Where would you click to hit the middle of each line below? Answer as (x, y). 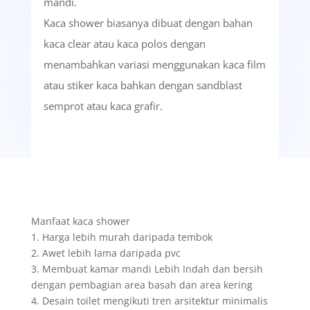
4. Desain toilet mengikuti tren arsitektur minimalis (149, 301)
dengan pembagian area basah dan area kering (142, 285)
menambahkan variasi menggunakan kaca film (154, 65)
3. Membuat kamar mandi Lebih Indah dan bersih (147, 269)
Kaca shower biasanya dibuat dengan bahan (148, 23)
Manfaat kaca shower (80, 221)
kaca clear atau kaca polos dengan (124, 44)
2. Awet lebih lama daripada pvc (106, 253)
